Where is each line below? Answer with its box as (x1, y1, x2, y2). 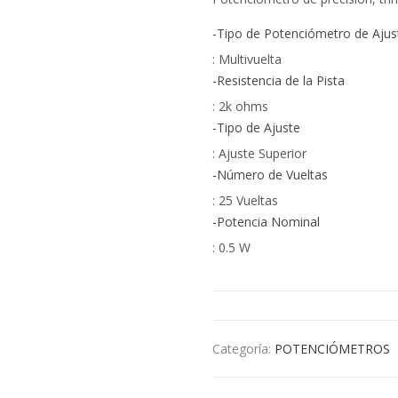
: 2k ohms (212, 98, 268, 115)
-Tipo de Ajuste (212, 119, 300, 137)
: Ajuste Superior (212, 145, 306, 163)
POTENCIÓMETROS (275, 340, 390, 358)
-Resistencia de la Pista (212, 72, 345, 90)
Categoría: (212, 340, 275, 358)
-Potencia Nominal (212, 213, 320, 231)
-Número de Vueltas (212, 166, 328, 184)
